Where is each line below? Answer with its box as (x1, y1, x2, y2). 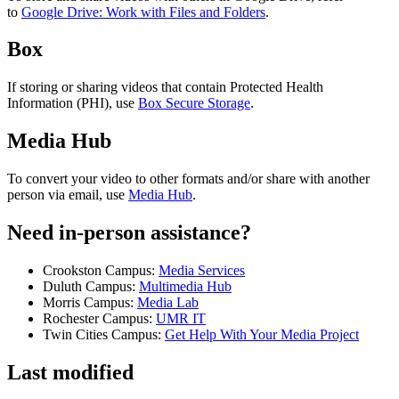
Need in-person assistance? (7, 221, 251, 245)
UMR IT (156, 310, 206, 326)
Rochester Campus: (43, 310, 156, 326)
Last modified (7, 360, 134, 384)
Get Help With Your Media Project (165, 326, 359, 342)
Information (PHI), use (7, 95, 138, 111)
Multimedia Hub (139, 278, 232, 294)
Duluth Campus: (43, 278, 139, 294)
